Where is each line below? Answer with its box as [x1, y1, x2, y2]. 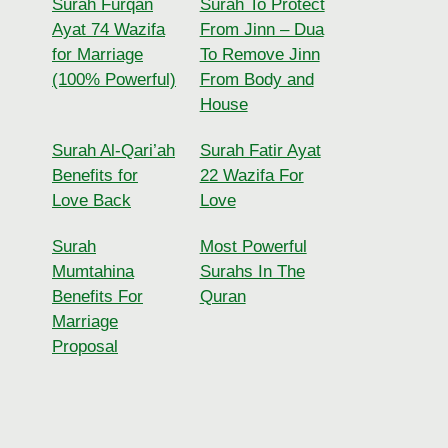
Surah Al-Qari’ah [52, 141, 175, 161]
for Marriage [52, 44, 143, 64]
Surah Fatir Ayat [199, 141, 321, 161]
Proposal [52, 337, 118, 357]
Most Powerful [199, 237, 307, 257]
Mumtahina [52, 262, 134, 282]
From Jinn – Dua [199, 19, 324, 39]
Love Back [52, 191, 131, 211]
